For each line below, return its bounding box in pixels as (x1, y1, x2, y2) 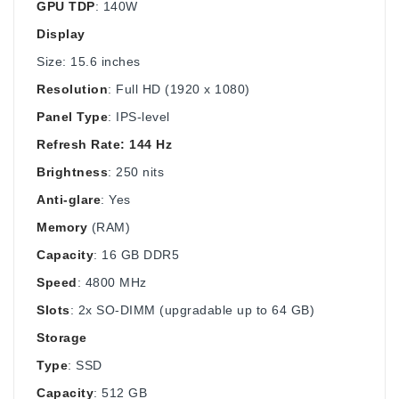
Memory (37, 219, 87, 234)
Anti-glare (37, 191, 101, 207)
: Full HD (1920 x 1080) (108, 81, 250, 96)
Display (37, 26, 85, 41)
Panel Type (37, 109, 108, 124)
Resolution (37, 81, 108, 96)
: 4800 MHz (77, 274, 147, 289)
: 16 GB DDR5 (94, 247, 179, 262)
